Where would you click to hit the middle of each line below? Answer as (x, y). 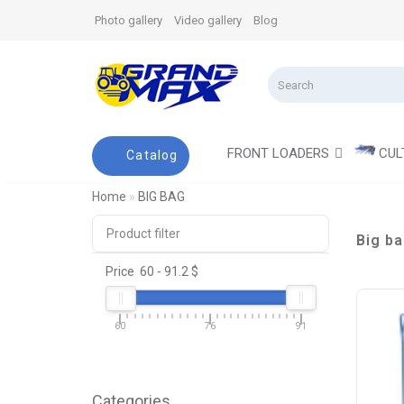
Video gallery (208, 20)
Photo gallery (129, 20)
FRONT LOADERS (278, 153)
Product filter (143, 233)
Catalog (152, 155)
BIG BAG (161, 196)
